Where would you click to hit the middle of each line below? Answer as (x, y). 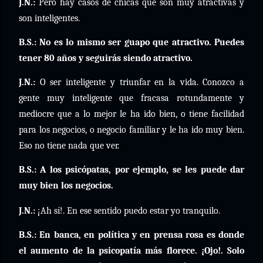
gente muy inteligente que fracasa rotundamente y (131, 98)
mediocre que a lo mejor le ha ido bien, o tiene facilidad (131, 114)
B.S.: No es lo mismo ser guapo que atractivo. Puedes (131, 42)
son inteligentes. (49, 18)
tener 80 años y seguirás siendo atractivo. (106, 58)
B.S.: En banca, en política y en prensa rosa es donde (131, 235)
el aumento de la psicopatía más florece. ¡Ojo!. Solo (131, 251)
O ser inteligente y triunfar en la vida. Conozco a (140, 82)
